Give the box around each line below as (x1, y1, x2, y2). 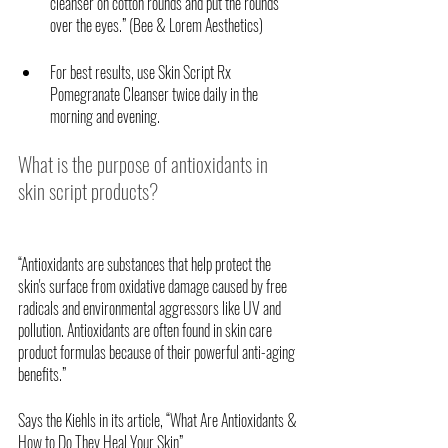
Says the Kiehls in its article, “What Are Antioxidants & (18, 407, 300, 432)
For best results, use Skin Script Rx (50, 59, 234, 84)
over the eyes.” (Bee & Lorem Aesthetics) (50, 12, 266, 37)
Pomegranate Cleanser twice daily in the (50, 81, 261, 106)
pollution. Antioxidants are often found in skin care (18, 317, 275, 342)
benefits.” (18, 361, 66, 386)
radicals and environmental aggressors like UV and (18, 295, 284, 320)
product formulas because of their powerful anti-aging (18, 339, 298, 364)
